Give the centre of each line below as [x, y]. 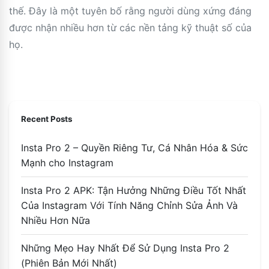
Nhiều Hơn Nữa [56, 220]
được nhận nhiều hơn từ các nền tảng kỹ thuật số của [130, 27]
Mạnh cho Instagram [67, 162]
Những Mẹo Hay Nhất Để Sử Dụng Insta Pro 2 [125, 248]
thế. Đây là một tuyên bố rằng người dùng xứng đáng [130, 11]
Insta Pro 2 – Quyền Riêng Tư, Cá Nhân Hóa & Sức [134, 147]
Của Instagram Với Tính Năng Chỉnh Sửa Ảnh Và [129, 205]
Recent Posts [47, 119]
